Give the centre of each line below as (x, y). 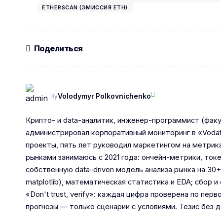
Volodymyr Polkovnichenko (104, 96)
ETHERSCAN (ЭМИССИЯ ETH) (85, 8)
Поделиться (58, 48)
